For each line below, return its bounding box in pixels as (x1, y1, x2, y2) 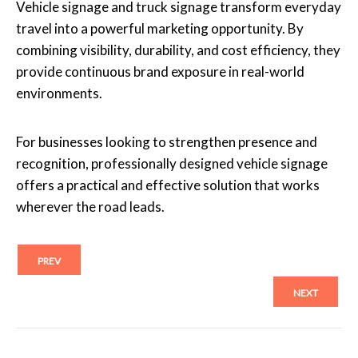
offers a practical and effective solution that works (16, 176, 320, 193)
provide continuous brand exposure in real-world (16, 62, 304, 80)
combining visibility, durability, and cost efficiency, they (16, 41, 340, 58)
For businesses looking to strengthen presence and (16, 133, 317, 150)
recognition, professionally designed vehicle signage (16, 154, 328, 172)
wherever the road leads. (16, 197, 165, 215)
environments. (16, 84, 102, 101)
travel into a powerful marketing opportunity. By (16, 19, 304, 37)
